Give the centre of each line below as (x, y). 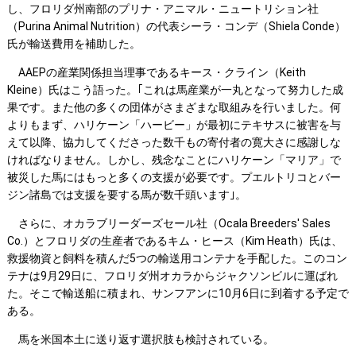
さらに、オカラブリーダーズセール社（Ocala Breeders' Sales (168, 224)
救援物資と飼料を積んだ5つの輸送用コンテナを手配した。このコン (177, 259)
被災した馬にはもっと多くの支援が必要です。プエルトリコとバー (174, 178)
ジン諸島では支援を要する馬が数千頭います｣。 (126, 195)
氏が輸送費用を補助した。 (74, 44)
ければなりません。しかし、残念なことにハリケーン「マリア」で (174, 160)
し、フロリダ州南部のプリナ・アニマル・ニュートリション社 (163, 9)
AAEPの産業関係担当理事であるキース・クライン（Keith (156, 73)
